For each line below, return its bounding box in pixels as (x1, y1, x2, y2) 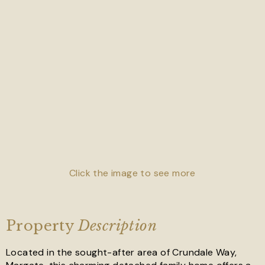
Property (6, 217, 78, 234)
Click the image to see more (69, 167, 196, 179)
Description (77, 217, 157, 234)
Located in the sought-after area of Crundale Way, (6, 246, 237, 258)
